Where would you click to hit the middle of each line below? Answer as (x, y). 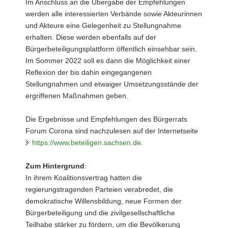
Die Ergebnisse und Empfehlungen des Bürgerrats (106, 119)
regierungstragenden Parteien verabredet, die (99, 189)
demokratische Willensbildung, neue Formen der (104, 201)
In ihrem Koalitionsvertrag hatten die (84, 177)
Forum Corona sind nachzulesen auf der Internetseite (112, 131)
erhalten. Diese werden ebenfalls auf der (91, 37)
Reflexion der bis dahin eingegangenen (89, 72)
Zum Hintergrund (55, 166)
